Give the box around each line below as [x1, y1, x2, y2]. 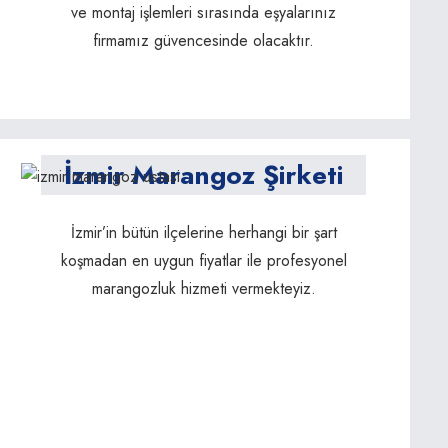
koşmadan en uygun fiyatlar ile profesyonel [60, 248, 347, 272]
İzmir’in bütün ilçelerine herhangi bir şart [70, 220, 337, 244]
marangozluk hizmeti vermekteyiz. [91, 276, 316, 300]
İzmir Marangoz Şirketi [64, 155, 344, 194]
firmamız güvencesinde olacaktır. [93, 28, 315, 52]
